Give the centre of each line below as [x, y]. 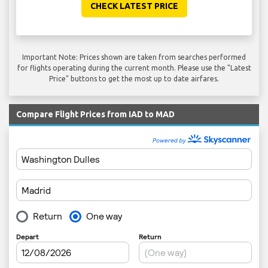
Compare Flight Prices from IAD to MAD [95, 115]
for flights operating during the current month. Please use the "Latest [134, 68]
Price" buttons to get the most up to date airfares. [134, 79]
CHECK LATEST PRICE [134, 6]
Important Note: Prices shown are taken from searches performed [134, 57]
